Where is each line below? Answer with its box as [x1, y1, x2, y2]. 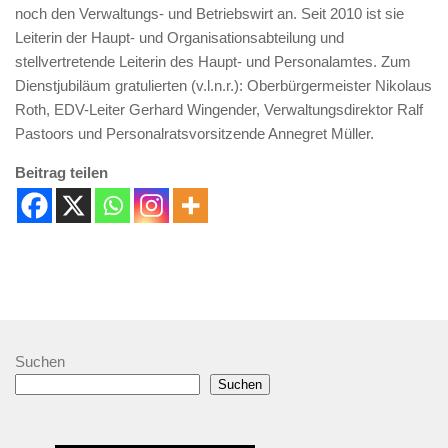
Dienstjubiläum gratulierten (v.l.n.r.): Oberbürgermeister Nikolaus [15, 77, 432, 94]
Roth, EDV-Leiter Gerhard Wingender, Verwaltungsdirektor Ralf [15, 101, 423, 118]
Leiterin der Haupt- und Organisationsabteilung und [15, 29, 344, 46]
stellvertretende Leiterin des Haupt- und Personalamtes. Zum [15, 53, 411, 70]
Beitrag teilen [15, 164, 108, 181]
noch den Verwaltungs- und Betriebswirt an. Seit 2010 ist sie [15, 5, 404, 22]
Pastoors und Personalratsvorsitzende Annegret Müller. [15, 125, 374, 142]
